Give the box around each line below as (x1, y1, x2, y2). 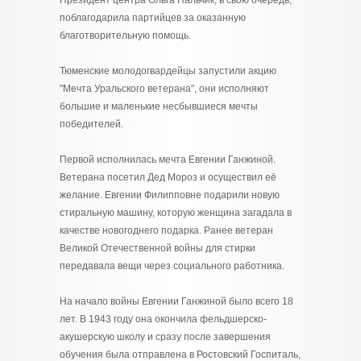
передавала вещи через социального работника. (60, 260, 284, 272)
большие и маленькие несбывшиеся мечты (60, 101, 258, 112)
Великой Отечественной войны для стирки (60, 243, 255, 254)
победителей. (60, 118, 123, 130)
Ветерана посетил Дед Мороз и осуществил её (60, 172, 276, 183)
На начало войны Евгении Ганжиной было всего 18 (60, 296, 293, 307)
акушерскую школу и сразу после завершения (60, 331, 271, 342)
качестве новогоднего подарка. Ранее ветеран (60, 225, 273, 236)
